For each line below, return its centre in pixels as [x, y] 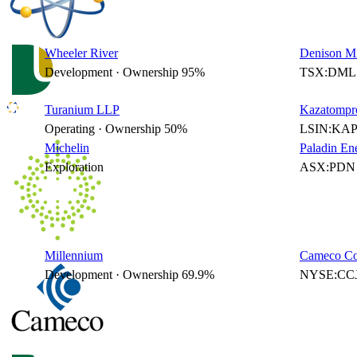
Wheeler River [81, 53]
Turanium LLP [82, 110]
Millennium [74, 255]
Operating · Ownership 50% [116, 129]
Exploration [74, 167]
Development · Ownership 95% [125, 72]
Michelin [67, 148]
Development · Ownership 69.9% [129, 275]
